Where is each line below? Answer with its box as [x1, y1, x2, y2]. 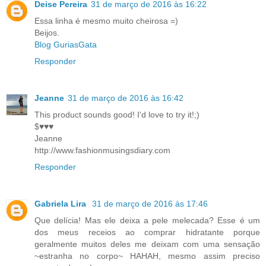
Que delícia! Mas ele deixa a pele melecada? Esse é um [34, 215, 260, 225]
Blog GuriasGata [34, 39, 97, 49]
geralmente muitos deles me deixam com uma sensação [34, 239, 260, 249]
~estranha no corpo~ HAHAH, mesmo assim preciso [34, 251, 260, 261]
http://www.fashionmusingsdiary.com [34, 145, 170, 155]
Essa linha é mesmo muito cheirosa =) [34, 15, 178, 26]
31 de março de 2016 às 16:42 [68, 93, 183, 103]
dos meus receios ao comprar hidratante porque [34, 227, 260, 237]
